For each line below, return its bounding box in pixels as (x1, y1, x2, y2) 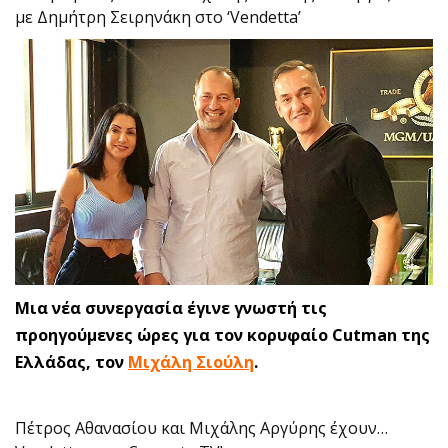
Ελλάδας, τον (15, 350, 128, 373)
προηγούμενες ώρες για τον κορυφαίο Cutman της (15, 323, 430, 346)
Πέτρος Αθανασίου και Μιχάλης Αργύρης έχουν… (15, 416, 388, 439)
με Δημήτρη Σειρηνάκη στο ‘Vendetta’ (15, 6, 301, 28)
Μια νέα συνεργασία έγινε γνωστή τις (15, 296, 327, 319)
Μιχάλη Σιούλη (128, 350, 254, 373)
